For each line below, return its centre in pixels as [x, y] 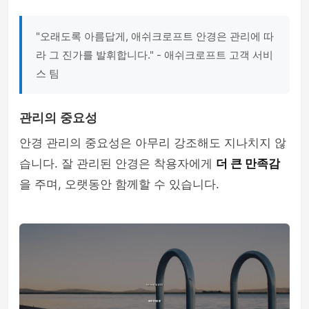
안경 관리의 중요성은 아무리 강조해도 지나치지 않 [153, 143]
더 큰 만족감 [248, 163]
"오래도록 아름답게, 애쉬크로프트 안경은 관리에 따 [155, 36]
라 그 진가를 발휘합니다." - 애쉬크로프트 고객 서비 [154, 55]
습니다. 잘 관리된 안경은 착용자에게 [118, 163]
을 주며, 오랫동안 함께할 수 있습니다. [119, 184]
